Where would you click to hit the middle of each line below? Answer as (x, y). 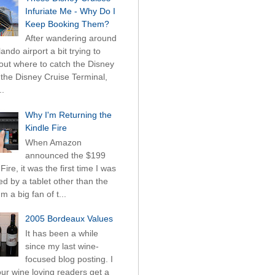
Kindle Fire (46, 128)
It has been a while (61, 234)
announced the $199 (65, 155)
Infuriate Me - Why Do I (70, 11)
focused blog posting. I (69, 259)
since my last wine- (62, 246)
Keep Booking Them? (67, 24)
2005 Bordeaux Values (69, 219)
